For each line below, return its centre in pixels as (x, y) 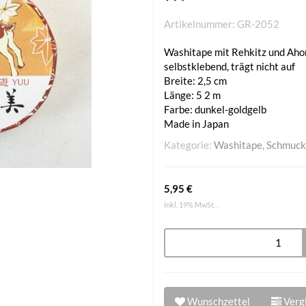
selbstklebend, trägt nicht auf (229, 67)
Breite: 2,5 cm (195, 81)
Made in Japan (196, 124)
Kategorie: (189, 145)
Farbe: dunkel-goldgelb (215, 110)
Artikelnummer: (200, 24)
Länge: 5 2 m (192, 95)
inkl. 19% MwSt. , (191, 205)
